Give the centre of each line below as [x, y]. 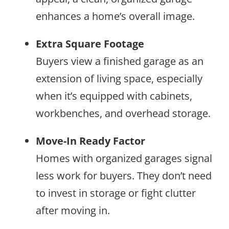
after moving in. [73, 211]
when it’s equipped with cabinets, [114, 96]
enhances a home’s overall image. [115, 16]
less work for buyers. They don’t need [124, 176]
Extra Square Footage [90, 44]
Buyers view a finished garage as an [120, 61]
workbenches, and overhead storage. [123, 113]
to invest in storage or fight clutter [116, 193]
